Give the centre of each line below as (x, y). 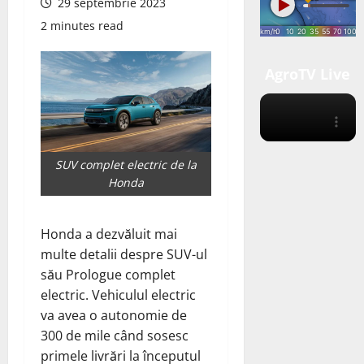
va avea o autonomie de (114, 316)
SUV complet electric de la (126, 165)
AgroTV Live (308, 74)
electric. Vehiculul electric (118, 295)
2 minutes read (82, 26)
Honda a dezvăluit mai (109, 234)
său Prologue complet (108, 275)
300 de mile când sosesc (115, 336)
